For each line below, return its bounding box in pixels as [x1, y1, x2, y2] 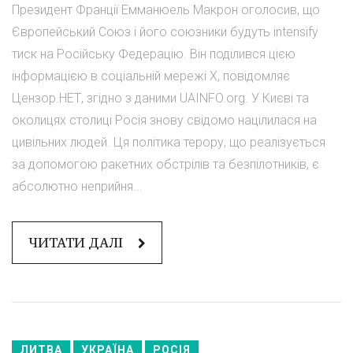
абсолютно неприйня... [12, 179, 143, 195]
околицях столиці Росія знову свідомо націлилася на [12, 113, 317, 128]
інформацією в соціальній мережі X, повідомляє [12, 69, 290, 84]
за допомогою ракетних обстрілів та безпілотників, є [12, 157, 319, 173]
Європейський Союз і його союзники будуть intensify [12, 24, 318, 40]
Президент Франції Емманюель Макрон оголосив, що [12, 2, 320, 18]
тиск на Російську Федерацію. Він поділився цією [12, 46, 295, 62]
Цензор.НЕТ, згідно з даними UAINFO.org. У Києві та [12, 91, 309, 106]
